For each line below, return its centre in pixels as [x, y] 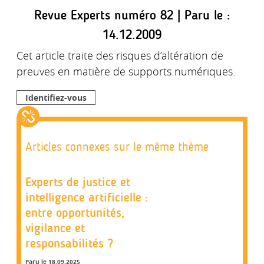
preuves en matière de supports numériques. [126, 71]
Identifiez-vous [56, 97]
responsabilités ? [69, 243]
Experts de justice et [78, 182]
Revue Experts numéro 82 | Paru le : [132, 15]
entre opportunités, [75, 213]
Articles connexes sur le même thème [117, 148]
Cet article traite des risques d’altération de [120, 55]
